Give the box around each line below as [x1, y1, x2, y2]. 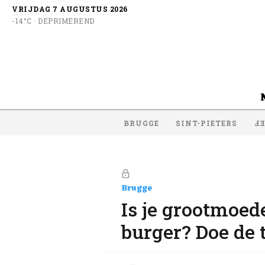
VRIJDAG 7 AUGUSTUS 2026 [12, 4, 128, 14]
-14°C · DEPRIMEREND [12, 16, 95, 25]
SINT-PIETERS [176, 118, 237, 128]
